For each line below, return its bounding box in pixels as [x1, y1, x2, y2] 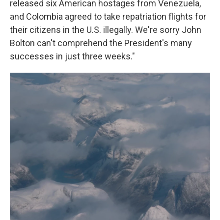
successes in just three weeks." [10, 51, 135, 61]
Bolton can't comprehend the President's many [10, 38, 192, 48]
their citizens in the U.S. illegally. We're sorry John [10, 25, 201, 35]
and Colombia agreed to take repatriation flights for [10, 11, 206, 22]
